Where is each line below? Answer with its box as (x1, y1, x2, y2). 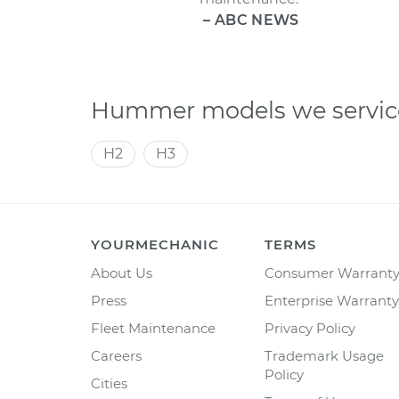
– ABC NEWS (203, 12, 299, 28)
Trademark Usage (265, 347, 384, 364)
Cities (91, 375, 127, 392)
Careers (91, 347, 142, 364)
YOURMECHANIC (91, 236, 219, 253)
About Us (91, 265, 152, 281)
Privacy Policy (265, 320, 355, 337)
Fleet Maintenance (91, 320, 216, 337)
